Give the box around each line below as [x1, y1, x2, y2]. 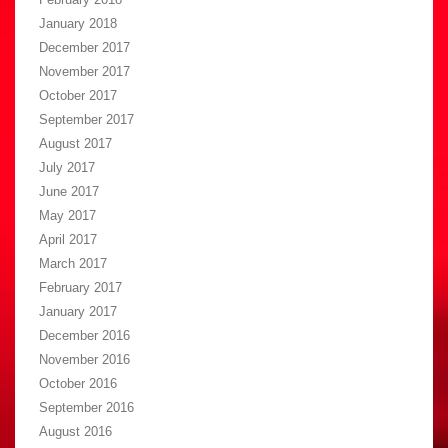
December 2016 [39, 328, 130, 344]
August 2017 [39, 136, 112, 152]
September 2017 [39, 112, 134, 128]
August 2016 [39, 424, 112, 440]
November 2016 [39, 352, 130, 368]
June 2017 [39, 184, 99, 200]
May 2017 [39, 208, 96, 224]
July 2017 [39, 160, 95, 176]
